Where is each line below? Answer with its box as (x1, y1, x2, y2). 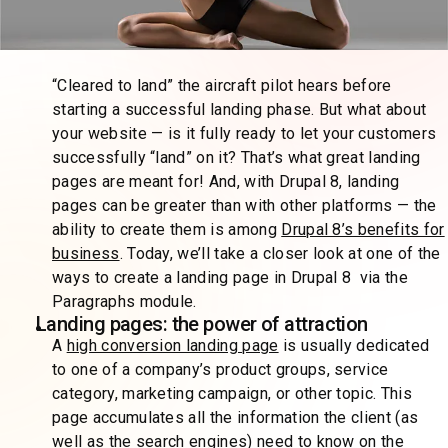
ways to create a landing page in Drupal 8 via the (52, 268, 409, 288)
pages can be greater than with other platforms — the (52, 196, 437, 216)
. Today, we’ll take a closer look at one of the (119, 244, 441, 264)
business (52, 244, 120, 264)
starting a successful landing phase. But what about (52, 100, 427, 120)
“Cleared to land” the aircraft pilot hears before (52, 76, 392, 96)
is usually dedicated (278, 336, 430, 356)
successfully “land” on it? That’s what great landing (52, 148, 421, 168)
